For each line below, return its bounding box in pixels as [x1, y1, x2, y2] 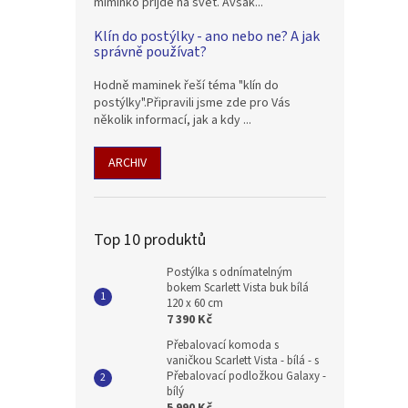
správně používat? [94, 42, 207, 62]
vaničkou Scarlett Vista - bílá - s [167, 352, 319, 369]
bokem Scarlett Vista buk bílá [167, 280, 309, 296]
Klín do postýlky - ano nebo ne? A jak [94, 26, 320, 46]
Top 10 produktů [94, 229, 206, 251]
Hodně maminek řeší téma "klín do [94, 76, 279, 95]
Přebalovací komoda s [167, 337, 279, 353]
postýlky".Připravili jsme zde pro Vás [94, 94, 291, 112]
